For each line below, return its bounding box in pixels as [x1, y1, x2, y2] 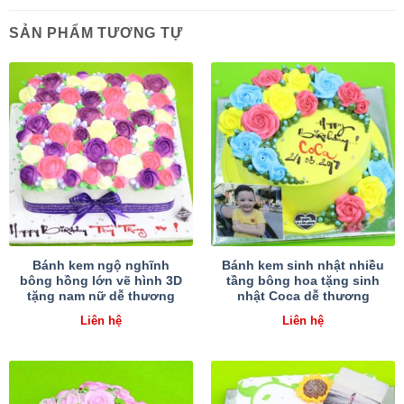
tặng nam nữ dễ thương [27, 289, 175, 303]
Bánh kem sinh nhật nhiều [222, 258, 384, 272]
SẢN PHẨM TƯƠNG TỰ [9, 25, 183, 41]
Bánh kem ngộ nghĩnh [32, 258, 170, 272]
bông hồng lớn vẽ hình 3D [20, 273, 182, 288]
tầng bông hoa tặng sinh [226, 273, 380, 288]
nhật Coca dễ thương [236, 289, 370, 303]
